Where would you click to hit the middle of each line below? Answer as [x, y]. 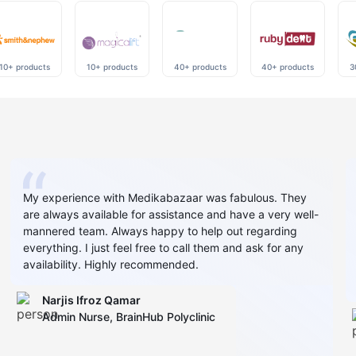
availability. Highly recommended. [111, 264]
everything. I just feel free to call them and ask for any [164, 247]
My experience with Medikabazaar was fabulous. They [165, 197]
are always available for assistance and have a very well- [171, 214]
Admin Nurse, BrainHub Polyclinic [129, 316]
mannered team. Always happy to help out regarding [161, 230]
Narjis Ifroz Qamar [92, 300]
